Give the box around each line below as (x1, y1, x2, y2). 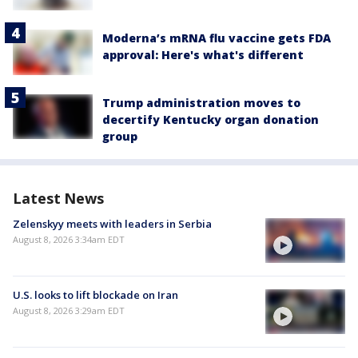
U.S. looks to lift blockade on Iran (13, 287, 178, 302)
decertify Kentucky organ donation (102, 111, 319, 127)
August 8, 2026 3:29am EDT (13, 304, 125, 316)
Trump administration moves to (102, 94, 300, 110)
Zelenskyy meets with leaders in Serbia (13, 216, 212, 231)
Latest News (13, 188, 104, 208)
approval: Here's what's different (102, 47, 304, 63)
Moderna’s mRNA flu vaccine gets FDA (102, 30, 331, 46)
